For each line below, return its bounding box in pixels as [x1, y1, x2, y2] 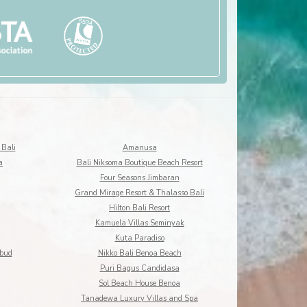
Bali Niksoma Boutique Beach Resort [76, 158, 203, 168]
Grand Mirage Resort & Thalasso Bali [75, 188, 204, 198]
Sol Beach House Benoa [99, 278, 180, 288]
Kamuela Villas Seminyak [95, 218, 184, 228]
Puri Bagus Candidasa [99, 263, 180, 273]
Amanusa [122, 143, 157, 153]
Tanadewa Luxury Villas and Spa [81, 293, 198, 304]
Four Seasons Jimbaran [99, 173, 180, 183]
